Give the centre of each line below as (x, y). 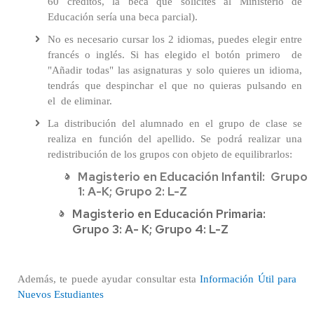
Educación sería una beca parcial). (123, 17)
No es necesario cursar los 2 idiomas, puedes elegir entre (175, 39)
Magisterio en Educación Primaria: (169, 214)
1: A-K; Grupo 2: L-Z (132, 191)
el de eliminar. (80, 101)
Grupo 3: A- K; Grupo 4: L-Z (150, 229)
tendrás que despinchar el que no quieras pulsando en (175, 86)
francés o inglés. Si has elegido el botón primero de (175, 55)
